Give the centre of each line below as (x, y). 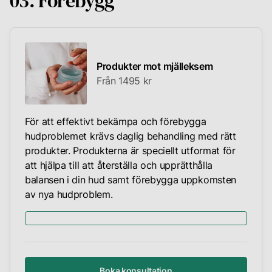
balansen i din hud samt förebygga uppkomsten (131, 180)
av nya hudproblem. (69, 195)
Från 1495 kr (124, 81)
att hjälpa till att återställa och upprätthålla (119, 165)
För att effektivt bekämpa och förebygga (116, 122)
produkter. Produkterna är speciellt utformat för (130, 151)
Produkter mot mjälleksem (155, 66)
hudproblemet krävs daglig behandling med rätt (131, 136)
